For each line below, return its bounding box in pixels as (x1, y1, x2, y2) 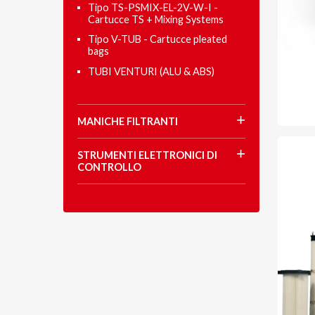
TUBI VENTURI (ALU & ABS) (88, 65, 214, 77)
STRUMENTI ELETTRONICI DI (77, 148, 217, 161)
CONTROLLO (77, 160, 141, 173)
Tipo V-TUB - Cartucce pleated (88, 32, 227, 45)
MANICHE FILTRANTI (77, 115, 178, 127)
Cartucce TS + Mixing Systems (88, 13, 224, 25)
